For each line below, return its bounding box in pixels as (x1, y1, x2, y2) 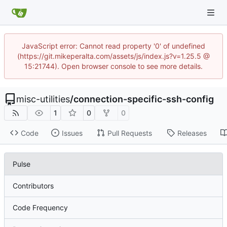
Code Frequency (13, 203, 68, 212)
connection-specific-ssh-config (73, 94, 214, 104)
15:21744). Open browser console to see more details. (24, 62, 203, 70)
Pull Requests (107, 128, 152, 137)
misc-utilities (16, 94, 70, 104)
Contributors (13, 181, 54, 191)
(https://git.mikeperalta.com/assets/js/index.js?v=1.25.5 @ (17, 52, 210, 60)
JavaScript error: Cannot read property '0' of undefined (22, 42, 205, 50)
